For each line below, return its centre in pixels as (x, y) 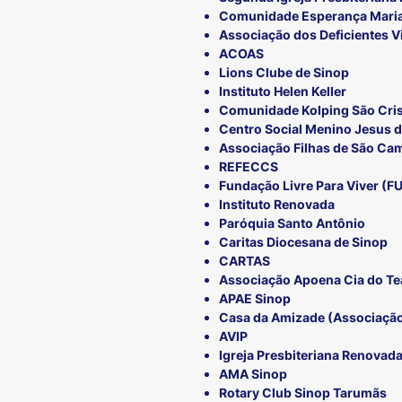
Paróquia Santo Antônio (292, 223)
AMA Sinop (253, 374)
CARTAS (245, 261)
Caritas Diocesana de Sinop (303, 242)
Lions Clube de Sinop (284, 73)
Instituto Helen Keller (283, 92)
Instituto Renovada (277, 205)
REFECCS (249, 167)
